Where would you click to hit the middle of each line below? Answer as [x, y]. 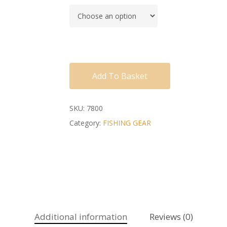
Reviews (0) [171, 216]
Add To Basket [120, 76]
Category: [86, 123]
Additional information [81, 216]
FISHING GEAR [127, 123]
